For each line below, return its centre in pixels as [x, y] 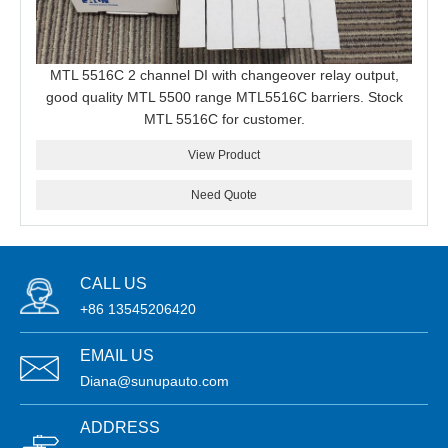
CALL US [113, 283]
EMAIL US [117, 355]
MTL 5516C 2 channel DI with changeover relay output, [224, 75]
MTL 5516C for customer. [224, 119]
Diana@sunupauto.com [154, 381]
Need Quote [224, 195]
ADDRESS [120, 427]
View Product [224, 155]
